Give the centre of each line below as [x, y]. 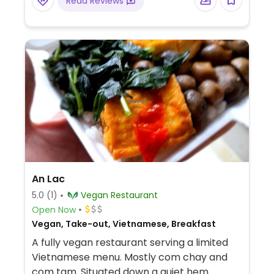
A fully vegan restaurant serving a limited [130, 243]
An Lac [48, 179]
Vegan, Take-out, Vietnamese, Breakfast [124, 224]
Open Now [54, 209]
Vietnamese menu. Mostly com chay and [129, 257]
